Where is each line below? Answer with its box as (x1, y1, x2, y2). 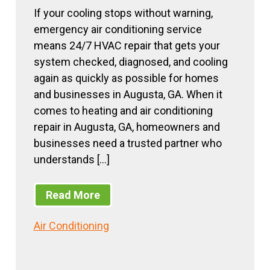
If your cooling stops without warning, (33, 7, 213, 20)
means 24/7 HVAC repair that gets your (33, 39, 220, 52)
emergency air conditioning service (33, 23, 202, 36)
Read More (45, 188, 100, 201)
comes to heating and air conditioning (33, 104, 213, 118)
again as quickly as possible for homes (33, 72, 219, 85)
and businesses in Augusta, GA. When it (33, 88, 222, 101)
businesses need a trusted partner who (33, 137, 222, 150)
